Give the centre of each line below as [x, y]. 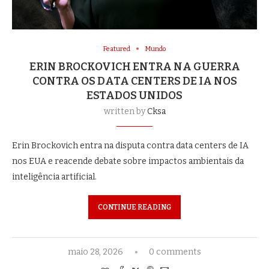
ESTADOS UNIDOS [134, 95]
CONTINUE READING [134, 207]
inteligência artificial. [54, 177]
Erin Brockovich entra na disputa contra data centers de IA [130, 145]
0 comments [175, 252]
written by [125, 111]
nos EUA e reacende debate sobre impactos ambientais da [128, 161]
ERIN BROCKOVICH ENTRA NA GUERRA [134, 66]
